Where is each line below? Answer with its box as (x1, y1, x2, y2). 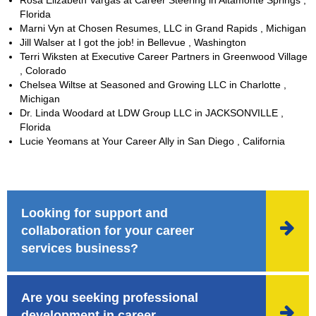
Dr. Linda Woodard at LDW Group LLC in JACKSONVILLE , (20, 107, 284, 119)
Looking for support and (21, 205, 168, 220)
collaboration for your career (21, 223, 194, 238)
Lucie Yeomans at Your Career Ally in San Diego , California (20, 135, 285, 147)
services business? (21, 241, 138, 255)
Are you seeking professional (21, 290, 198, 305)
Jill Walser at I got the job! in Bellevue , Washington (20, 36, 246, 48)
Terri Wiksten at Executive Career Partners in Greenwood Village (20, 50, 308, 62)
